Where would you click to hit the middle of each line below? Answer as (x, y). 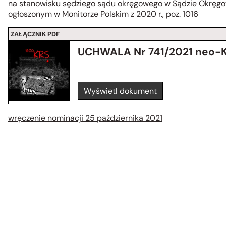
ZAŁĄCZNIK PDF (35, 34)
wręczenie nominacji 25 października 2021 (85, 118)
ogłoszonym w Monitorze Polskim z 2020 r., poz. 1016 (103, 14)
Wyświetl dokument (121, 91)
